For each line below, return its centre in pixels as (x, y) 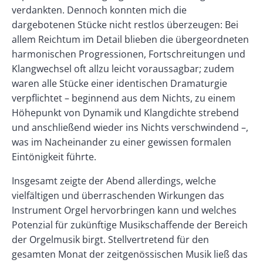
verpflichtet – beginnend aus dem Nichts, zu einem (124, 98)
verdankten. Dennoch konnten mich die (99, 10)
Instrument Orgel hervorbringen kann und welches (124, 210)
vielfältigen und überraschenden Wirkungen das (118, 196)
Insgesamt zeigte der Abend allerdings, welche (114, 181)
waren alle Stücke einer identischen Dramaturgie (119, 84)
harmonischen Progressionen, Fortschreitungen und (129, 54)
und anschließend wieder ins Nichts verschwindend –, (130, 128)
